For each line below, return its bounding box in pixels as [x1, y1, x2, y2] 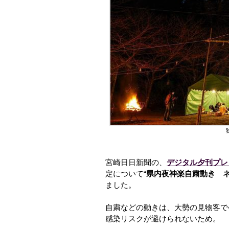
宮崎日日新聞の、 [105, 158, 167, 167]
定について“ [105, 169, 147, 178]
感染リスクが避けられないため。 [105, 214, 221, 223]
